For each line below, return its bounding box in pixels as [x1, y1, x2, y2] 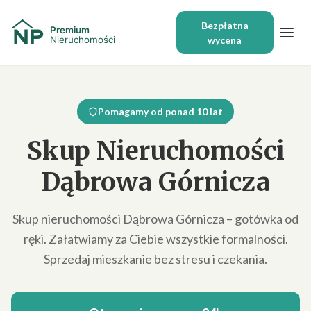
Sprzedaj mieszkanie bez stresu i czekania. [44, 251, 267, 267]
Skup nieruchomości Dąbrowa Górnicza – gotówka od [12, 211, 299, 226]
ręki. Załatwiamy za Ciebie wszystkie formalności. [23, 231, 288, 246]
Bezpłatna [201, 19, 249, 31]
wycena [208, 34, 242, 46]
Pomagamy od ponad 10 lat [98, 106, 223, 117]
